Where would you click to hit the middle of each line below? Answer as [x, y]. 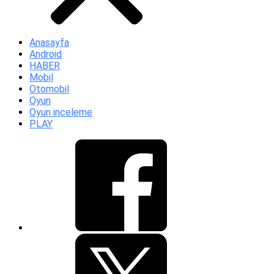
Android [46, 54]
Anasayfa [49, 43]
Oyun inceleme [61, 112]
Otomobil [49, 89]
